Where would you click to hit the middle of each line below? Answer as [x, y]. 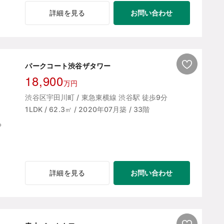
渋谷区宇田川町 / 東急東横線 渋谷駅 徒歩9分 [96, 97]
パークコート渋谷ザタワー [68, 66]
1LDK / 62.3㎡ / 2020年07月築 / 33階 [87, 109]
